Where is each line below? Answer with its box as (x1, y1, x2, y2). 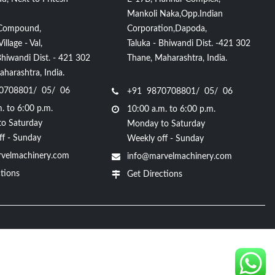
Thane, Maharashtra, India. (127, 53, 228, 63)
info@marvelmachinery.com (127, 152, 233, 161)
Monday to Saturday (127, 119, 206, 128)
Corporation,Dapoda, (127, 24, 207, 33)
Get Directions (127, 169, 183, 179)
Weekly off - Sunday (127, 134, 204, 143)
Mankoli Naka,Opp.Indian (127, 9, 223, 18)
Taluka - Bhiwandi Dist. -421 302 (127, 39, 251, 48)
